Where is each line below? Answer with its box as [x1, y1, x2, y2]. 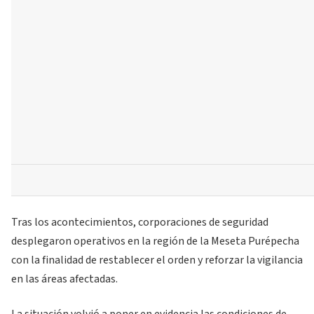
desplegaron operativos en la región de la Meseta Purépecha [11, 233, 299, 250]
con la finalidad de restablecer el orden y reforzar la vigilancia [11, 252, 303, 268]
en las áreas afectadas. [11, 271, 118, 287]
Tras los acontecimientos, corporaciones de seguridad [11, 214, 268, 231]
